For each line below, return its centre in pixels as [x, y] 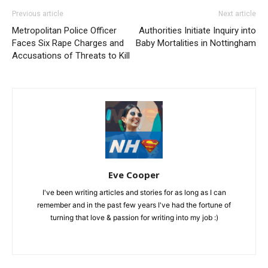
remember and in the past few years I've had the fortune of [134, 205]
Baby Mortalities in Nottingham [196, 43]
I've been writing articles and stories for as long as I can [134, 192]
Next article [237, 13]
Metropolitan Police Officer [64, 30]
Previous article [38, 13]
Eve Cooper [134, 174]
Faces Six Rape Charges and [68, 43]
